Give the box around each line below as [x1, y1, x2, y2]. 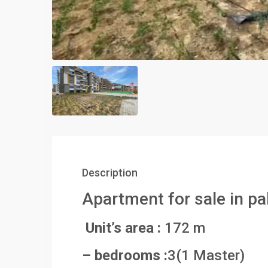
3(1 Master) [167, 247, 245, 264]
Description [82, 166, 138, 179]
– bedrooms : [82, 247, 167, 264]
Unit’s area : [82, 220, 161, 236]
